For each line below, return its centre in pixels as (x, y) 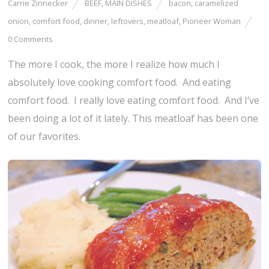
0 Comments (31, 39)
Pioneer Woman (212, 21)
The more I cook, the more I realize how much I (114, 65)
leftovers (128, 21)
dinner (96, 21)
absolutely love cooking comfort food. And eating (120, 83)
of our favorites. (44, 137)
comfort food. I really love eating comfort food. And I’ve (134, 101)
